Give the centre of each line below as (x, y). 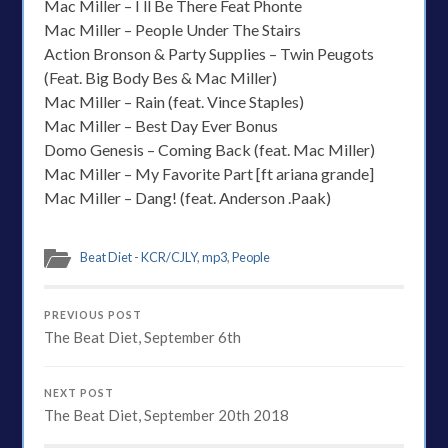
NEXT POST (79, 392)
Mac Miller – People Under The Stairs (173, 29)
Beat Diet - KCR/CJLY (139, 256)
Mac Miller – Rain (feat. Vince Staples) (174, 101)
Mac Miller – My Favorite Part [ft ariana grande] (209, 173)
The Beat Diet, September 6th (143, 336)
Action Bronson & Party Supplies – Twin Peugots (209, 53)
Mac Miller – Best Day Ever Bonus (161, 125)
